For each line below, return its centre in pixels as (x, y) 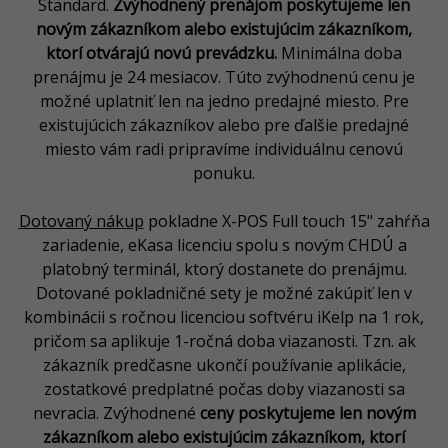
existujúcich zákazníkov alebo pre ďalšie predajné (224, 124)
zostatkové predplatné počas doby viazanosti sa (224, 389)
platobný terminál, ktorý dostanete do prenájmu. (224, 269)
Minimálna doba (339, 52)
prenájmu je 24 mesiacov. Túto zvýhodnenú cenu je (224, 76)
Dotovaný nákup (81, 221)
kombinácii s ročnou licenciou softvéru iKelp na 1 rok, (224, 317)
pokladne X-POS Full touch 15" (262, 221)
